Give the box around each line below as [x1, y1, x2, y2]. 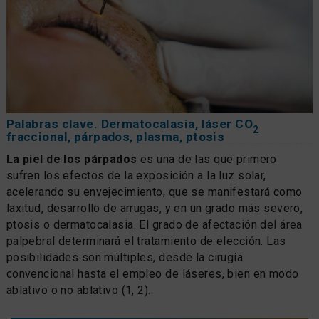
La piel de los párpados [6, 152, 137, 167]
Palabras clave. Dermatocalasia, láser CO [6, 117, 253, 132]
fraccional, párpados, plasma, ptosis [6, 130, 225, 145]
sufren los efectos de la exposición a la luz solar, [6, 169, 266, 183]
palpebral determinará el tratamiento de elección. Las [6, 234, 286, 249]
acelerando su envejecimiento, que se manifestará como [6, 185, 303, 199]
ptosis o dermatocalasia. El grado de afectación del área [6, 218, 303, 232]
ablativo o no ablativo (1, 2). [6, 283, 151, 298]
